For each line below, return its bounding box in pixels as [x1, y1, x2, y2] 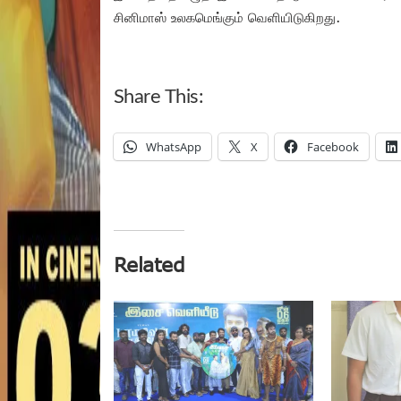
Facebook [307, 138, 359, 155]
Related [114, 252, 185, 276]
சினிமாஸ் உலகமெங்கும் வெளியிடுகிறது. [114, 8, 340, 25]
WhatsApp [146, 138, 201, 155]
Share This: [114, 86, 203, 107]
